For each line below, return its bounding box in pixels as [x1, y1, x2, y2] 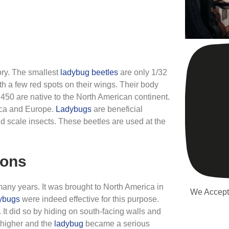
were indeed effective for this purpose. [20, 195, 159, 203]
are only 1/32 [118, 68, 167, 77]
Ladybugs [56, 105, 91, 113]
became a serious [83, 219, 150, 228]
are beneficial [91, 105, 143, 113]
